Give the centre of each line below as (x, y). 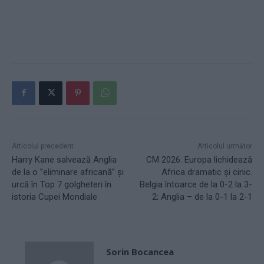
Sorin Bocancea (140, 251)
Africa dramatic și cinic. (207, 172)
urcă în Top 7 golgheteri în (62, 184)
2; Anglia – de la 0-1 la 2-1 (202, 197)
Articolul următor (225, 146)
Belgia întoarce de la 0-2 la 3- (196, 184)
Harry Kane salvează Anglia (64, 159)
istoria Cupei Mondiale (55, 197)
